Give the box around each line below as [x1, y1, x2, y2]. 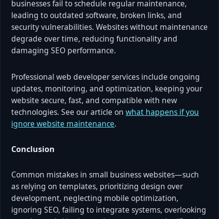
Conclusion [11, 143, 55, 154]
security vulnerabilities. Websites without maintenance [11, 21, 208, 32]
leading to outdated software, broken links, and [11, 9, 182, 21]
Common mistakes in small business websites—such [11, 169, 199, 180]
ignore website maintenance [11, 118, 114, 129]
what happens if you [126, 106, 199, 117]
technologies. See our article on [11, 106, 126, 117]
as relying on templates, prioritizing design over [11, 180, 183, 192]
